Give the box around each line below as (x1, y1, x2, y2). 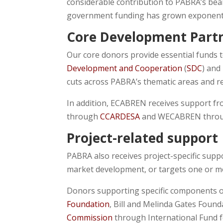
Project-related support (67, 129, 219, 147)
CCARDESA (100, 111, 140, 122)
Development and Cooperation (67, 63, 183, 74)
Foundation (67, 199, 110, 210)
